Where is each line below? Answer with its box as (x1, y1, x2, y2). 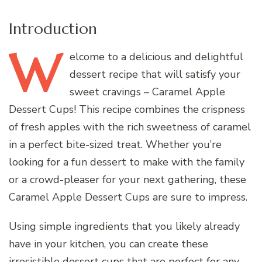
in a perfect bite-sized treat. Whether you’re (9, 137, 222, 151)
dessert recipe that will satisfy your (70, 67, 240, 81)
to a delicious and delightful (105, 49, 243, 64)
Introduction (9, 18, 97, 38)
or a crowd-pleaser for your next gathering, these (9, 172, 246, 187)
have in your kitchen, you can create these (9, 236, 208, 251)
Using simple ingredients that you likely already (9, 219, 240, 233)
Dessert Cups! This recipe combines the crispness (9, 102, 245, 116)
